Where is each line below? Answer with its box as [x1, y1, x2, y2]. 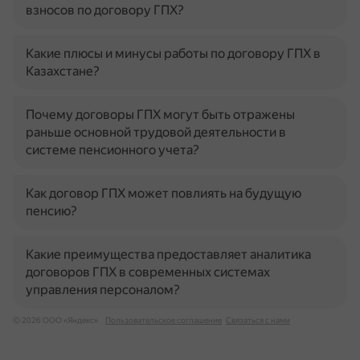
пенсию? [26, 203, 77, 219]
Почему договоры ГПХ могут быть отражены [26, 107, 295, 122]
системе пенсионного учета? [26, 142, 199, 157]
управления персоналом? [26, 282, 180, 297]
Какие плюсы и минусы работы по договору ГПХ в [26, 46, 321, 61]
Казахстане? [26, 63, 100, 79]
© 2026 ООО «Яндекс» [13, 316, 98, 325]
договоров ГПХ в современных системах [26, 264, 270, 280]
